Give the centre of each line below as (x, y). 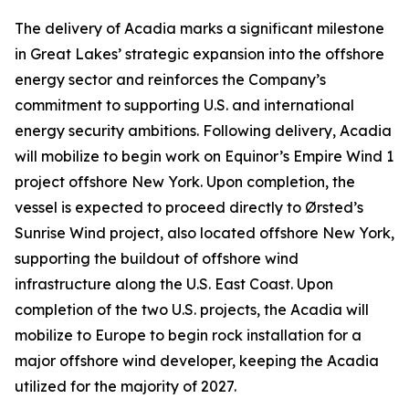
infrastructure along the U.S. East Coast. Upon (174, 283)
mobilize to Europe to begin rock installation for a (188, 335)
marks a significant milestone (280, 28)
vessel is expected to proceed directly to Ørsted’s (189, 207)
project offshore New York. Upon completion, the (185, 181)
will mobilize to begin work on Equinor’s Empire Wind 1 (204, 156)
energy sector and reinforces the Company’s (170, 79)
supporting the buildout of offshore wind (157, 258)
